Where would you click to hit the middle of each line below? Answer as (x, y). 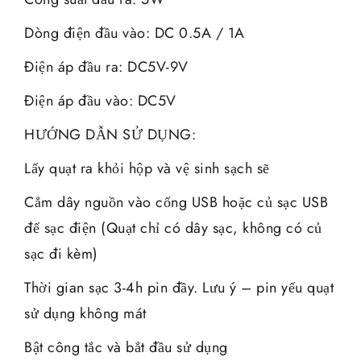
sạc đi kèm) (61, 253)
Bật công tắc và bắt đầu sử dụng (126, 347)
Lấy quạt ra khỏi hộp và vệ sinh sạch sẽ (147, 168)
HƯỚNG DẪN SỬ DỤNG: (110, 134)
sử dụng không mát (85, 313)
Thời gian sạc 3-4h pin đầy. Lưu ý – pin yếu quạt (179, 287)
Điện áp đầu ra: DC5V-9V (106, 66)
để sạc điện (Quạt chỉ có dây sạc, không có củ (173, 228)
